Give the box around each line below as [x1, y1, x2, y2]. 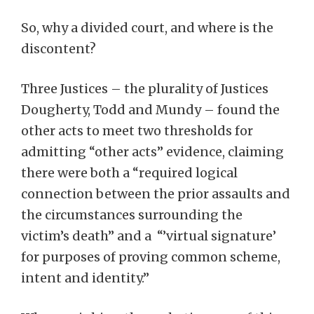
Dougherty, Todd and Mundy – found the [21, 102, 280, 118]
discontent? [21, 41, 96, 57]
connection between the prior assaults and [21, 186, 290, 202]
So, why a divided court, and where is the [21, 20, 273, 36]
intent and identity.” [21, 270, 149, 286]
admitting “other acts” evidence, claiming [21, 144, 284, 160]
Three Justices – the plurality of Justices [21, 81, 268, 97]
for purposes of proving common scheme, [21, 249, 280, 265]
